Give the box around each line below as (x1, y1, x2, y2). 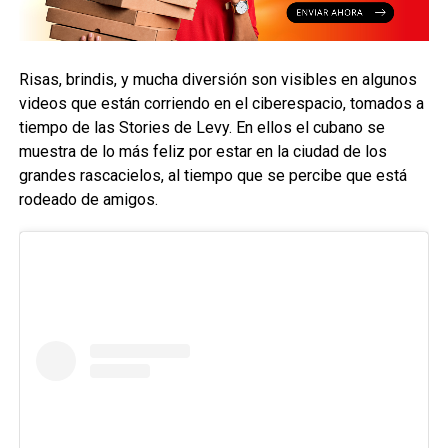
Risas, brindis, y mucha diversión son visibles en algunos (18, 70, 417, 90)
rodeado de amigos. (18, 190, 158, 210)
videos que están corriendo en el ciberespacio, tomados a (18, 94, 424, 114)
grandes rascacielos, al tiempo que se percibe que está (18, 166, 407, 186)
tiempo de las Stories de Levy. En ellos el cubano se (18, 118, 385, 138)
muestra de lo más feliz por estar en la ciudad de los (18, 142, 387, 162)
